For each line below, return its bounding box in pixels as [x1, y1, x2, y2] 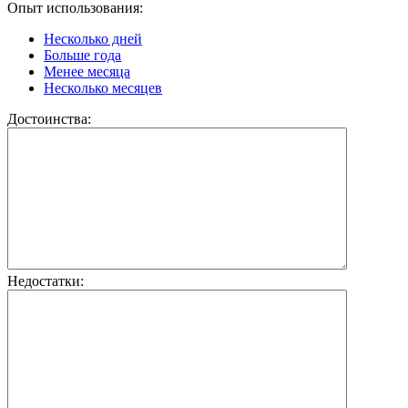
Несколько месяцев [44, 79, 162, 96]
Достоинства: [7, 110, 91, 127]
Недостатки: [7, 272, 84, 289]
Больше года [44, 46, 121, 63]
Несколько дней [44, 30, 142, 46]
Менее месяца [44, 63, 130, 79]
